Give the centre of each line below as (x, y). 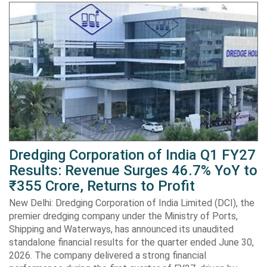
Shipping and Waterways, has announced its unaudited (121, 229)
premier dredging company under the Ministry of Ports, (123, 216)
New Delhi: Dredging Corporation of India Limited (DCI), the (132, 203)
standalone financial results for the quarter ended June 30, (131, 243)
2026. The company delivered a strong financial (108, 256)
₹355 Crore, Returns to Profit (102, 186)
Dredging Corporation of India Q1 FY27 (132, 155)
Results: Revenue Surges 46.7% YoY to (133, 171)
